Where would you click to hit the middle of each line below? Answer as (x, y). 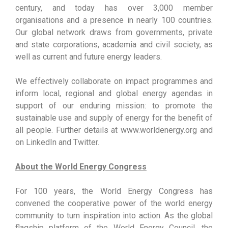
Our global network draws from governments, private (114, 32)
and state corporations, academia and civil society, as (114, 45)
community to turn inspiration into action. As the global (114, 216)
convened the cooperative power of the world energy (114, 203)
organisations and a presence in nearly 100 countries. (114, 20)
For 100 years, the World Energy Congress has (114, 191)
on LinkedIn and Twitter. (57, 142)
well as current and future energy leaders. (89, 57)
